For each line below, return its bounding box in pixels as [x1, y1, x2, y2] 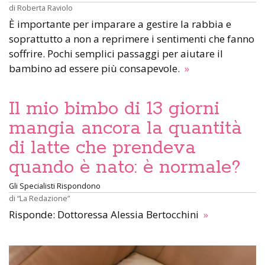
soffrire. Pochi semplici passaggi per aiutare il [9, 47, 223, 61]
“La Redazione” [17, 193, 70, 204]
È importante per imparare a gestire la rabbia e [9, 17, 231, 31]
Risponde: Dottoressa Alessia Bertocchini [9, 208, 201, 222]
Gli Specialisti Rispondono [9, 180, 101, 192]
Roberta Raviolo [17, 2, 73, 14]
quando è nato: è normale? [9, 156, 241, 180]
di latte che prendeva [9, 136, 196, 160]
